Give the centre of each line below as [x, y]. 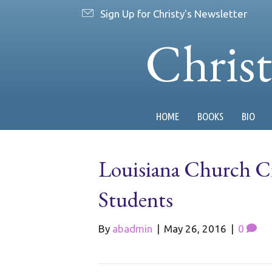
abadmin [132, 229]
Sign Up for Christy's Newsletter [174, 13]
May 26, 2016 [195, 229]
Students [136, 199]
